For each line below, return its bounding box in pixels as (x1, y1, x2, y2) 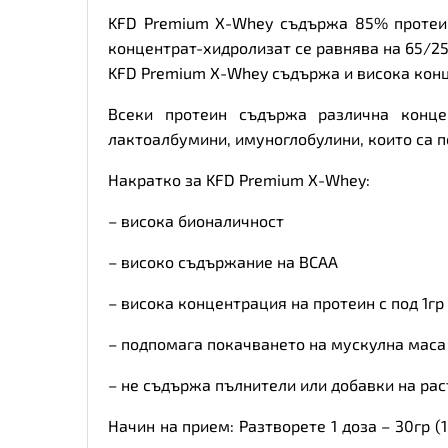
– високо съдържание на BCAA (108, 252, 338, 272)
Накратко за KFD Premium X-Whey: (108, 170, 370, 190)
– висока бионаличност (108, 211, 284, 231)
